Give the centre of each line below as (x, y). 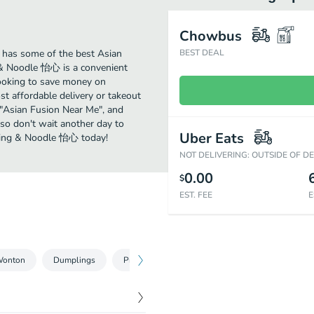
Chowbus (211, 36)
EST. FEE (196, 195)
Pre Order (141, 260)
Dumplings (74, 260)
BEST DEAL (202, 53)
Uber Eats (212, 138)
